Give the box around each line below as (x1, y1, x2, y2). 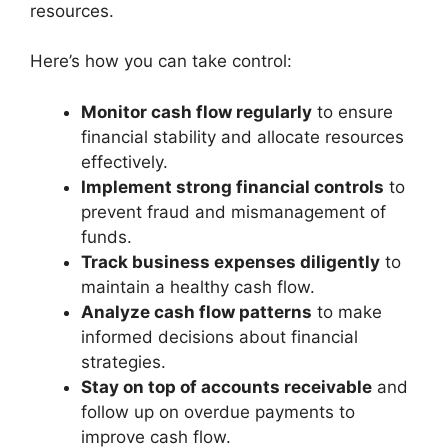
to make (312, 301, 382, 322)
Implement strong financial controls (81, 176, 384, 197)
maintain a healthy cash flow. (81, 276, 315, 297)
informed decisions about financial (81, 326, 358, 347)
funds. (81, 226, 132, 247)
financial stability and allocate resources (81, 126, 404, 147)
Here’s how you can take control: (30, 51, 292, 72)
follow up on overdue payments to (81, 401, 355, 422)
